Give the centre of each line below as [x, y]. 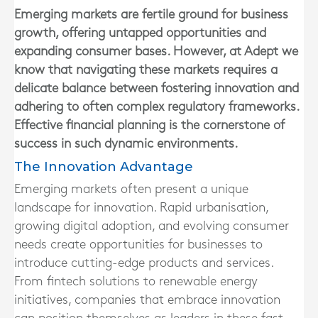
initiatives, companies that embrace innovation [147, 300]
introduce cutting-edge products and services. [144, 263]
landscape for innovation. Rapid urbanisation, [141, 208]
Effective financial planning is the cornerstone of [149, 125]
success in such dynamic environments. [126, 144]
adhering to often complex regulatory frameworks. [157, 107]
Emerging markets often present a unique [131, 189]
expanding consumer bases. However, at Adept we [156, 51]
